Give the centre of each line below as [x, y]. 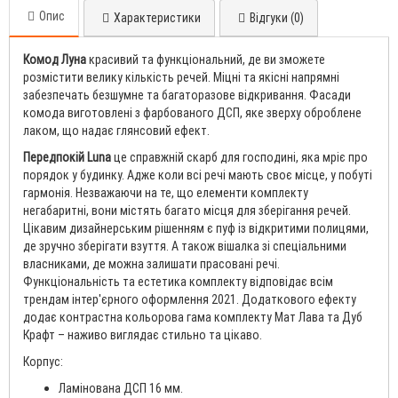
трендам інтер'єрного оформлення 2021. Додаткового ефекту [190, 299]
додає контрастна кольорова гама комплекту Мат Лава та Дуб [193, 317]
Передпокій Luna [67, 157]
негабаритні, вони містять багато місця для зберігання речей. [187, 210]
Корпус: [43, 361]
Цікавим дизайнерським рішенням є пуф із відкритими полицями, [196, 228]
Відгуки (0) [277, 17]
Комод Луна [56, 59]
